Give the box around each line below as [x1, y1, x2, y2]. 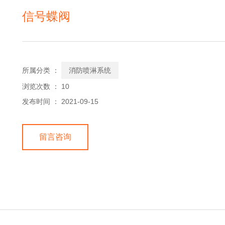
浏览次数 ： [22, 82, 61, 91]
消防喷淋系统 [69, 66, 111, 75]
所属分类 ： [22, 66, 59, 75]
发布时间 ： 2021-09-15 [22, 97, 98, 106]
